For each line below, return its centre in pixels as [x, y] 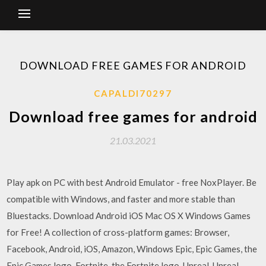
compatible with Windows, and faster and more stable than [121, 199]
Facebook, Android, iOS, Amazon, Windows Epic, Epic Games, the [132, 249]
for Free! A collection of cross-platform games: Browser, [118, 232]
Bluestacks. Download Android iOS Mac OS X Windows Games [129, 216]
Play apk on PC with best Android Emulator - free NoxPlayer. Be [132, 182]
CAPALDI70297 [133, 93]
